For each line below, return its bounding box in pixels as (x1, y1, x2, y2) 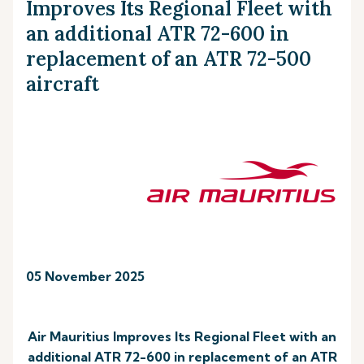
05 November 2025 (26, 268, 145, 284)
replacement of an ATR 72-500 (26, 46, 311, 71)
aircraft (26, 71, 99, 97)
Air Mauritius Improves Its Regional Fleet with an (28, 328, 336, 344)
